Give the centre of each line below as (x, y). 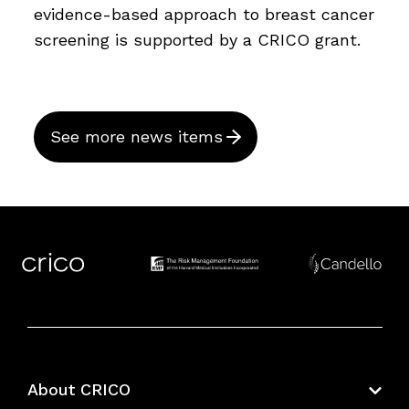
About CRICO (79, 390)
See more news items (136, 136)
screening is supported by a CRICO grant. (197, 40)
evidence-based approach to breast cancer (204, 14)
